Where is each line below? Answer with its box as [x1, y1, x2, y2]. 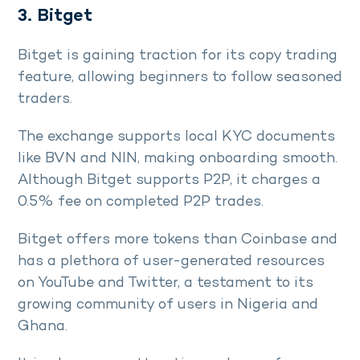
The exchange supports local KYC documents [18, 129, 335, 145]
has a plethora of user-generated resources [18, 253, 325, 269]
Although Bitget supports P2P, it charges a [18, 172, 321, 188]
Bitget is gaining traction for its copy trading [18, 47, 337, 63]
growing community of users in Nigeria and [18, 297, 318, 313]
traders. [18, 91, 72, 107]
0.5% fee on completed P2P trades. [18, 194, 268, 210]
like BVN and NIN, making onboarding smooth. [18, 150, 342, 166]
